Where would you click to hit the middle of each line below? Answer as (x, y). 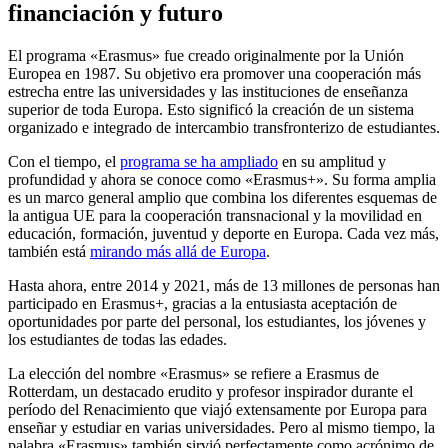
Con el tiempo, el (64, 161)
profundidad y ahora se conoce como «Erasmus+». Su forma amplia (222, 179)
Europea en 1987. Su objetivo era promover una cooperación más (214, 73)
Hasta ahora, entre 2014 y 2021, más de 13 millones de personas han (224, 285)
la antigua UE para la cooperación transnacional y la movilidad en (215, 215)
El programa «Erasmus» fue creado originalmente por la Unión (206, 55)
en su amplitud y (332, 161)
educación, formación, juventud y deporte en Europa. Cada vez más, (223, 233)
